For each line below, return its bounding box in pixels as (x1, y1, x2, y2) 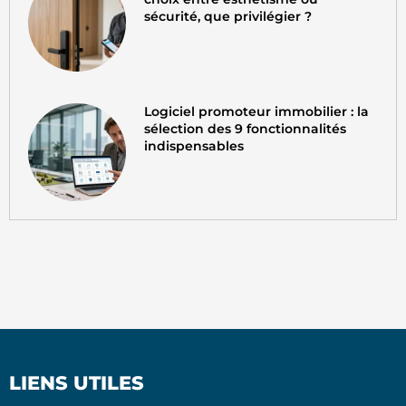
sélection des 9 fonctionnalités (144, 120, 347, 137)
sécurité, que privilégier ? (144, 7, 313, 24)
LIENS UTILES (9, 371, 144, 394)
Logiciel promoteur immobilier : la (144, 102, 370, 120)
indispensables (144, 137, 245, 154)
